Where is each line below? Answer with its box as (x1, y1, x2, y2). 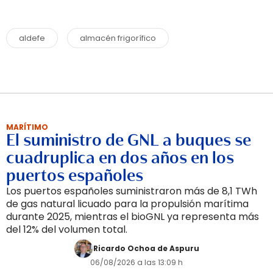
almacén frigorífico (80, 32, 156, 44)
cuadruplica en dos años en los (6, 147, 234, 168)
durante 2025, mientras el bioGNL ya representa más (6, 209, 259, 224)
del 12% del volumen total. (6, 222, 127, 236)
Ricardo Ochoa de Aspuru (93, 243, 199, 253)
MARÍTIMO (6, 121, 48, 132)
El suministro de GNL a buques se (6, 129, 251, 151)
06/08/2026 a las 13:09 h (90, 257, 183, 268)
